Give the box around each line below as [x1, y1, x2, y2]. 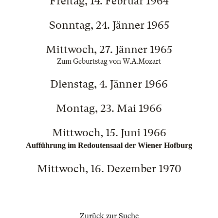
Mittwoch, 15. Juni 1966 [52, 127, 166, 139]
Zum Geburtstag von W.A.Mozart [57, 57, 161, 65]
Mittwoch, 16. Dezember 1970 [36, 163, 182, 175]
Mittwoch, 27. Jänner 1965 [46, 43, 172, 55]
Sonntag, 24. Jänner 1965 [49, 19, 169, 31]
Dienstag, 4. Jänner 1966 [50, 78, 168, 90]
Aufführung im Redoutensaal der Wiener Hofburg [26, 141, 192, 149]
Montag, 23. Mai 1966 [56, 102, 162, 114]
